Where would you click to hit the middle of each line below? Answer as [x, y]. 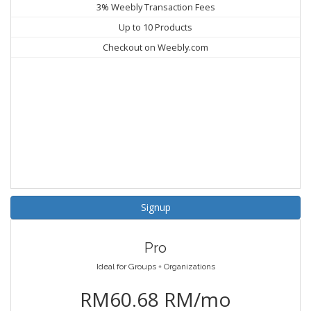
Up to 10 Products [155, 27]
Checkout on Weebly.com [155, 48]
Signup [155, 208]
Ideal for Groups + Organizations [155, 267]
